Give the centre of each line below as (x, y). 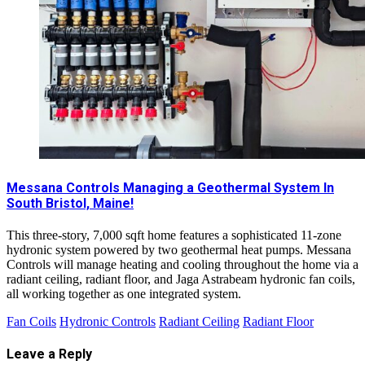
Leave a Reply (49, 354)
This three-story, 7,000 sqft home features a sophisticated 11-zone (174, 235)
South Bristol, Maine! (70, 203)
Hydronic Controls (108, 321)
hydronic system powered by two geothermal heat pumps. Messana (179, 249)
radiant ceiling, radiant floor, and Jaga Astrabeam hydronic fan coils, (181, 279)
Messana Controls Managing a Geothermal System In (170, 187)
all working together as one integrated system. (124, 293)
